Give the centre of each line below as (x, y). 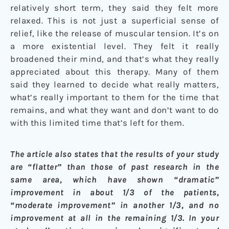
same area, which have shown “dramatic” (114, 180)
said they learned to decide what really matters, (114, 85)
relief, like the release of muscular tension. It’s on (114, 33)
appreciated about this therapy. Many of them (114, 72)
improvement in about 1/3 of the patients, (114, 192)
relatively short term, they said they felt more (114, 8)
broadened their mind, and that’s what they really (114, 59)
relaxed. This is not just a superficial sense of (114, 21)
